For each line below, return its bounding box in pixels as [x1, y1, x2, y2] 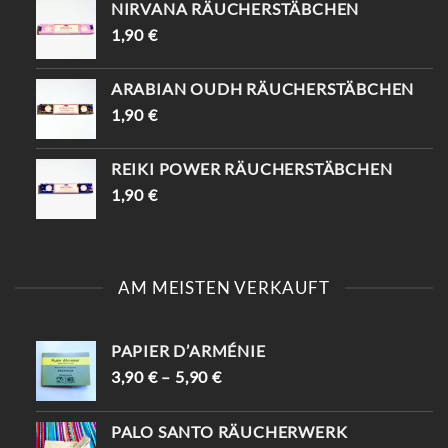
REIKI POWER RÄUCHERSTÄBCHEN [110, 158, 393, 178]
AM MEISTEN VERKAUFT [118, 277, 330, 298]
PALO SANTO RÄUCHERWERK [110, 421, 348, 441]
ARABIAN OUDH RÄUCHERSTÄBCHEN [110, 78, 415, 98]
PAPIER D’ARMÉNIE [110, 340, 266, 360]
